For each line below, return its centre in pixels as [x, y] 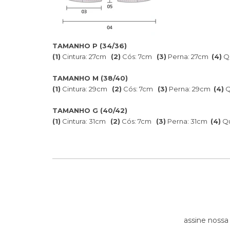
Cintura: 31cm [85, 121]
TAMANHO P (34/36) [90, 45]
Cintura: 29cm [86, 89]
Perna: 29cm [190, 89]
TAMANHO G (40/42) [90, 110]
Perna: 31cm [188, 121]
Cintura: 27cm [86, 56]
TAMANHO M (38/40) [90, 78]
